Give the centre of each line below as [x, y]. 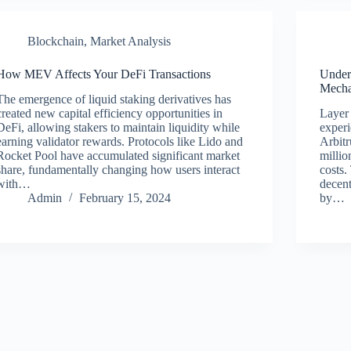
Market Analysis [131, 41]
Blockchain [56, 41]
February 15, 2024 [125, 198]
